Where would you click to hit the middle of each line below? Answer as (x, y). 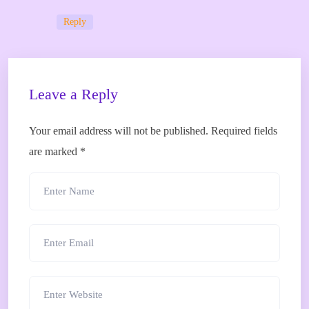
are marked (54, 151)
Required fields (244, 131)
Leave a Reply (73, 94)
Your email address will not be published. (119, 131)
